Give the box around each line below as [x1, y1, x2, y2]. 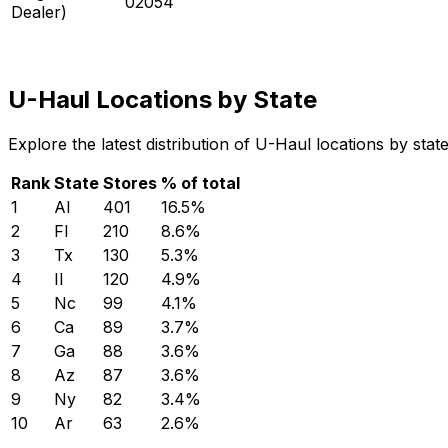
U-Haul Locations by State [8, 84, 317, 114]
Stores [103, 172, 157, 193]
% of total [161, 172, 240, 193]
